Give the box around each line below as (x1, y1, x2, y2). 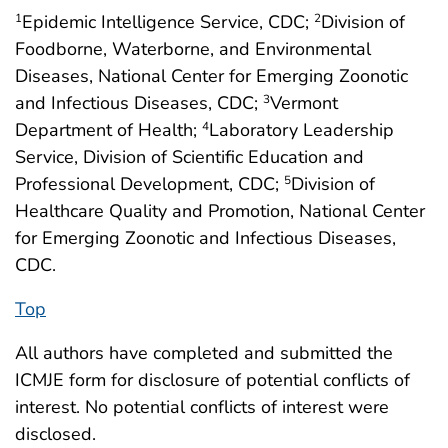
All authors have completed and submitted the (15, 340, 393, 365)
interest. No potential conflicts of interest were (15, 394, 389, 419)
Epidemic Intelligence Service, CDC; (22, 9, 314, 34)
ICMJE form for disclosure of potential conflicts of (15, 367, 410, 392)
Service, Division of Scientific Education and (15, 144, 364, 169)
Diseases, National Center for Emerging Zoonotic (15, 63, 408, 88)
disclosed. (15, 421, 96, 446)
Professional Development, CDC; (15, 171, 284, 196)
